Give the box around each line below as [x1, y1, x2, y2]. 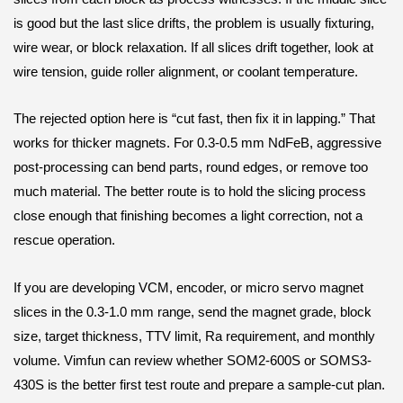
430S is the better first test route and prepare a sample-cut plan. [13, 377, 385, 392]
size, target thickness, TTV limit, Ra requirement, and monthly [13, 328, 375, 344]
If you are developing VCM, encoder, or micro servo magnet [13, 280, 363, 295]
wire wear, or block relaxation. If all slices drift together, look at [13, 40, 373, 55]
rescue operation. [13, 233, 115, 248]
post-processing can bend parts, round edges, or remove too [13, 160, 368, 175]
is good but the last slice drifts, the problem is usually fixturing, [13, 15, 374, 31]
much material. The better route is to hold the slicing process [13, 184, 366, 200]
